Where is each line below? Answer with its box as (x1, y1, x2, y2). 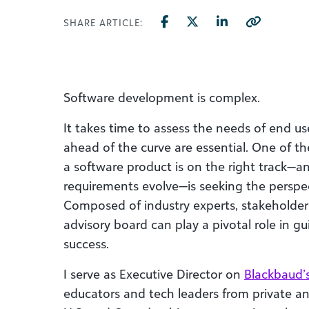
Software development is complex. (63, 90, 263, 105)
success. (63, 236, 109, 251)
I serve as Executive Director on (63, 266, 244, 281)
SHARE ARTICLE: (63, 17, 143, 28)
